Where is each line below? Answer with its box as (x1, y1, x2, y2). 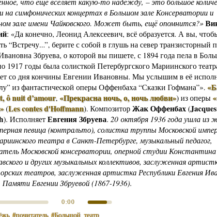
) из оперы (176, 93, 213, 103)
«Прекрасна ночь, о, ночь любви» (60, 92, 176, 103)
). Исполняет (3, 114, 47, 124)
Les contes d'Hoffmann (8, 103, 84, 114)
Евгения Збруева (47, 113, 107, 124)
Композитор (90, 103, 132, 113)
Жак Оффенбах (132, 103, 186, 114)
